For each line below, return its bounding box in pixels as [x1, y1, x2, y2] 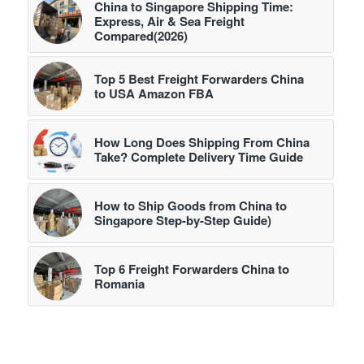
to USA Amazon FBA [93, 84, 214, 103]
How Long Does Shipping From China [93, 133, 310, 152]
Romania [93, 275, 145, 293]
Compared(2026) [93, 27, 188, 45]
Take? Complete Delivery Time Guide [93, 148, 303, 167]
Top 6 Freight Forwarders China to [93, 260, 289, 279]
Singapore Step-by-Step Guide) [93, 211, 271, 230]
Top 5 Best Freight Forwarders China [93, 70, 304, 89]
